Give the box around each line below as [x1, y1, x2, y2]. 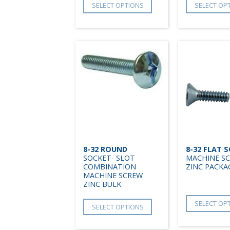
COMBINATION [83, 161, 136, 171]
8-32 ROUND [83, 144, 127, 154]
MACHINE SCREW [83, 170, 143, 180]
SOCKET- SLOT [83, 152, 135, 163]
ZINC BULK [83, 179, 121, 189]
